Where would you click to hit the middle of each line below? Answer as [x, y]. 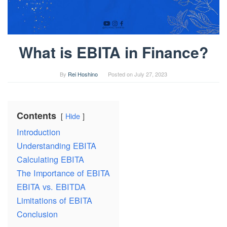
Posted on [121, 74]
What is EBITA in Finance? [113, 52]
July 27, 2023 [151, 74]
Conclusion [37, 214]
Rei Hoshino [83, 74]
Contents [36, 116]
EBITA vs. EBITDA [51, 187]
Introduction [39, 132]
